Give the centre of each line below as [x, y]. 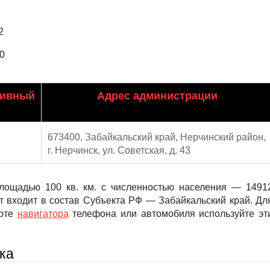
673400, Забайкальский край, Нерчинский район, [157, 137]
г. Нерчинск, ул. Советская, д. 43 [119, 150]
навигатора [43, 214]
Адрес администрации [157, 96]
